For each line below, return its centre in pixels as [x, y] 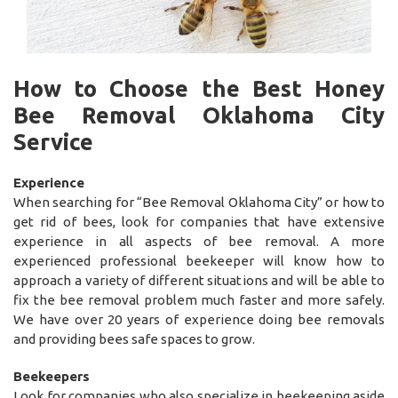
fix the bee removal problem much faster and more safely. [199, 299]
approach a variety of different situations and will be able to [199, 280]
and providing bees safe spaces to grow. [134, 338]
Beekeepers [52, 376]
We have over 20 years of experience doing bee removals [199, 319]
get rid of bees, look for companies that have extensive [199, 221]
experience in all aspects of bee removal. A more [199, 241]
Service [53, 141]
